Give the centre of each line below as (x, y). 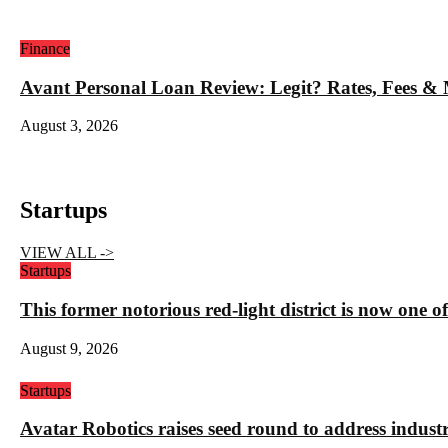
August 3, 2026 (69, 126)
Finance (45, 48)
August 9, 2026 (69, 348)
